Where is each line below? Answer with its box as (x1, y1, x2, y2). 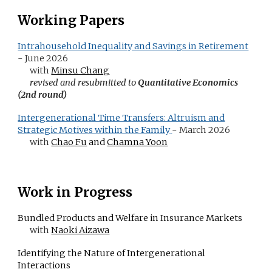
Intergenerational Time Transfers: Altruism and (18, 112, 225, 123)
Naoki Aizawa (51, 225, 110, 236)
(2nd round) (18, 89, 67, 100)
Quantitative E (138, 77, 199, 88)
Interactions (18, 260, 71, 271)
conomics (198, 77, 239, 88)
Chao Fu (51, 137, 87, 148)
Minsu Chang (51, 65, 110, 76)
